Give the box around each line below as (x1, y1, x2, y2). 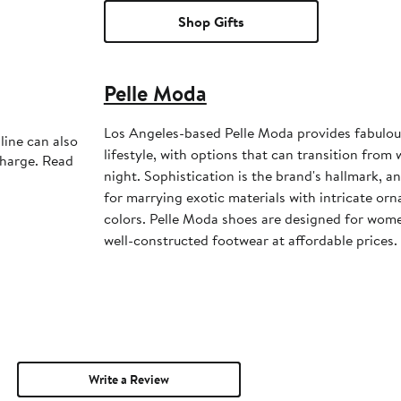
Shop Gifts (177, 12, 244, 32)
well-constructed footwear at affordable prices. (103, 230, 397, 251)
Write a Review (88, 371, 169, 389)
